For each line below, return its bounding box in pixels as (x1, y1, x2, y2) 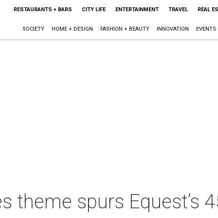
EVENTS (196, 26, 216, 32)
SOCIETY (22, 26, 44, 32)
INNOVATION (156, 26, 189, 32)
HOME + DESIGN (51, 26, 93, 32)
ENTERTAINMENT (115, 6, 159, 13)
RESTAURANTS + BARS (13, 6, 72, 13)
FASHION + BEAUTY (100, 26, 149, 32)
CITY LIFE (81, 6, 106, 13)
